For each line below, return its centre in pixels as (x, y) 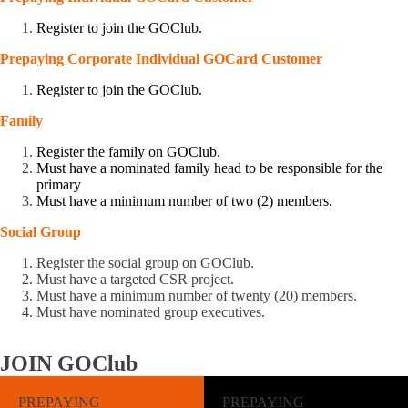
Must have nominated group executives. (151, 312)
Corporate (102, 59)
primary (59, 184)
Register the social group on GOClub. (145, 263)
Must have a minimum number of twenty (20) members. (197, 296)
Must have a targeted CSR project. (135, 279)
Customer (292, 59)
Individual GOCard (199, 59)
